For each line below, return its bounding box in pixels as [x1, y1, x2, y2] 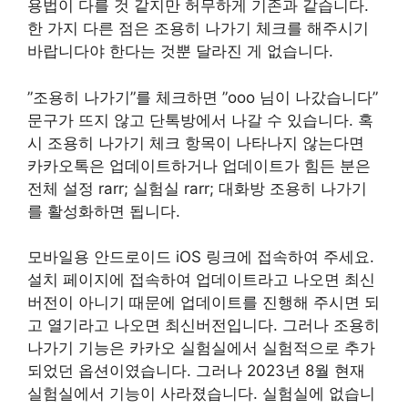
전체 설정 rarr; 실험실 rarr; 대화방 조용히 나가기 [27, 178, 367, 198]
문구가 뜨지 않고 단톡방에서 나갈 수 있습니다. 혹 [27, 110, 373, 129]
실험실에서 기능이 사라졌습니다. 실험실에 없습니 [27, 384, 375, 403]
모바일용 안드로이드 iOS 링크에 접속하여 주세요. [27, 248, 374, 266]
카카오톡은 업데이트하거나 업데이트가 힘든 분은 [27, 156, 371, 175]
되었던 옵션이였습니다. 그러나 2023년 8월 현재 [27, 362, 365, 380]
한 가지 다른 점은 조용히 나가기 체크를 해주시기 [27, 19, 369, 37]
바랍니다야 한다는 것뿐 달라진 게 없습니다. [27, 42, 333, 60]
